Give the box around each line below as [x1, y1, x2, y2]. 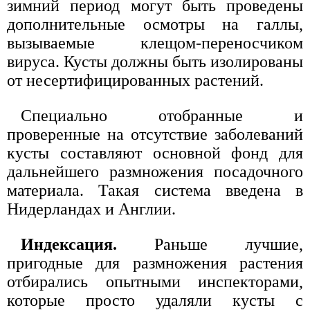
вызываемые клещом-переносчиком [7, 33, 303, 52]
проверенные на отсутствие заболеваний [7, 125, 303, 143]
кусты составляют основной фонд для [7, 143, 303, 162]
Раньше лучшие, [117, 235, 303, 253]
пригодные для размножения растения [7, 253, 303, 272]
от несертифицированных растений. [7, 71, 264, 89]
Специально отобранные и [21, 106, 303, 125]
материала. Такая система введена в [7, 181, 303, 199]
